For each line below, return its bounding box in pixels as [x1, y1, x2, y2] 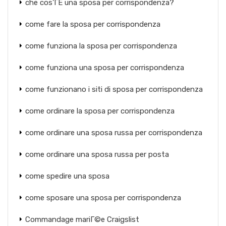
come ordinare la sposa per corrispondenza [25, 106, 175, 116]
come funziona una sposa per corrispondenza [25, 63, 184, 72]
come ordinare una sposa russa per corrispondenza [25, 128, 202, 137]
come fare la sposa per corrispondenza [25, 20, 160, 29]
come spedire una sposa [25, 172, 109, 181]
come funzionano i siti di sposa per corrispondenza [25, 85, 203, 94]
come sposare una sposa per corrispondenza [25, 193, 181, 202]
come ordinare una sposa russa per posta [25, 150, 169, 159]
